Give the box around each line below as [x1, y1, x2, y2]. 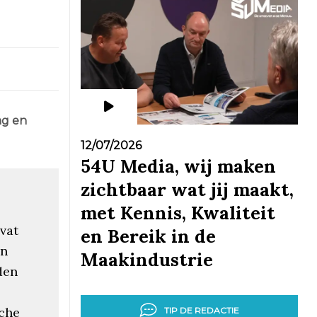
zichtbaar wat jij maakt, [80, 178, 294, 201]
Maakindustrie [80, 248, 213, 271]
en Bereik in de [80, 224, 216, 248]
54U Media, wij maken [80, 154, 276, 178]
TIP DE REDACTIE [163, 304, 239, 316]
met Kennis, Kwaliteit [80, 201, 275, 224]
